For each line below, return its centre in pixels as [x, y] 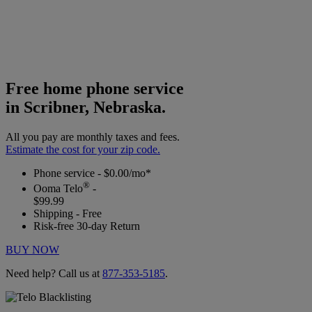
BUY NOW [32, 250]
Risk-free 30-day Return [87, 226]
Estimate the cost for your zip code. [83, 149]
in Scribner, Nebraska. [86, 107]
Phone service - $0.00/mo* [92, 173]
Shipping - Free [68, 214]
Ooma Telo [58, 189]
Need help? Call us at [54, 274]
